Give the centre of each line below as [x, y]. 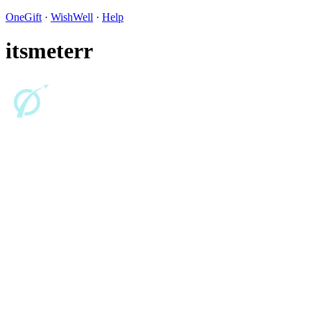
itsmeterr [49, 51]
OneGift [24, 17]
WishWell [72, 17]
